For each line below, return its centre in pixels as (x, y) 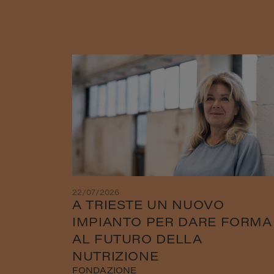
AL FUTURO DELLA (137, 240)
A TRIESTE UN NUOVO (148, 206)
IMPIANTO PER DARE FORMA (172, 223)
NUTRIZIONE (116, 257)
